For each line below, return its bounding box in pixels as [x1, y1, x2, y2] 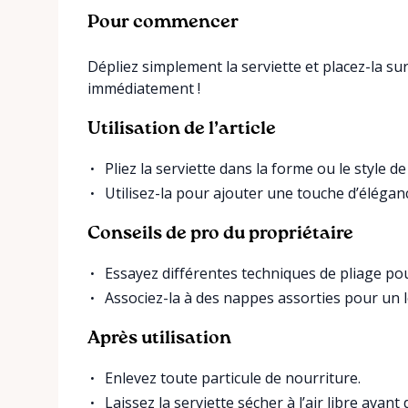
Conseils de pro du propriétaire [87, 224, 353, 243]
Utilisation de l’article [87, 119, 276, 138]
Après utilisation [87, 329, 231, 348]
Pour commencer [87, 13, 239, 32]
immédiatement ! [87, 77, 200, 98]
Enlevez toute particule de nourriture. [105, 367, 362, 388]
